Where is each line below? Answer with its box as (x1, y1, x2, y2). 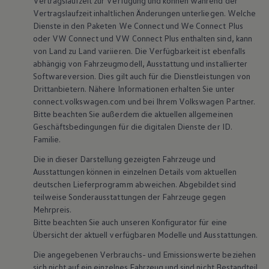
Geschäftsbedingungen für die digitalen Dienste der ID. (32, 121, 232, 132)
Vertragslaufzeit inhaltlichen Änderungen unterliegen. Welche (32, 8, 256, 19)
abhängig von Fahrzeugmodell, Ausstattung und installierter (32, 58, 247, 69)
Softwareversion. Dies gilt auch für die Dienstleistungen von (32, 71, 250, 82)
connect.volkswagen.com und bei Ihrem (32, 96, 178, 107)
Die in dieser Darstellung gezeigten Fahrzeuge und (32, 154, 216, 165)
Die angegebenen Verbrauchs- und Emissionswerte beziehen (32, 249, 256, 260)
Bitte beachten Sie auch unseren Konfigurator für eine (32, 217, 227, 228)
